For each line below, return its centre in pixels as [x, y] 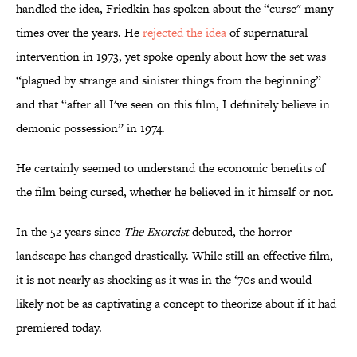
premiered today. [59, 328]
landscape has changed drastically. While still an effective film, [175, 256]
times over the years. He [79, 33]
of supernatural [267, 33]
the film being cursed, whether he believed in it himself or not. [175, 192]
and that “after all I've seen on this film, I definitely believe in [173, 104]
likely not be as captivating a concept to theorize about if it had [176, 304]
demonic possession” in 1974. [90, 128]
